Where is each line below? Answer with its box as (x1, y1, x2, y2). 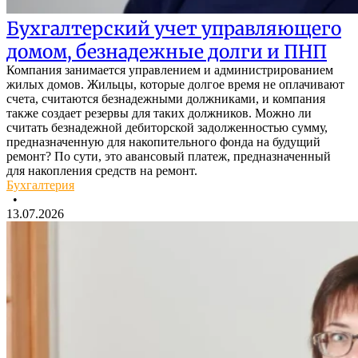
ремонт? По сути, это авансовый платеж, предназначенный (6, 149, 331, 164)
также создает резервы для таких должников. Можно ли (6, 106, 312, 121)
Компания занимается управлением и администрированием (6, 63, 333, 78)
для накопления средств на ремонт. (6, 164, 197, 178)
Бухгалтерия (6, 178, 74, 193)
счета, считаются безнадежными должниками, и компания (6, 92, 325, 106)
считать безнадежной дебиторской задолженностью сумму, (6, 121, 328, 135)
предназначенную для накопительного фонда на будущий (6, 135, 320, 149)
